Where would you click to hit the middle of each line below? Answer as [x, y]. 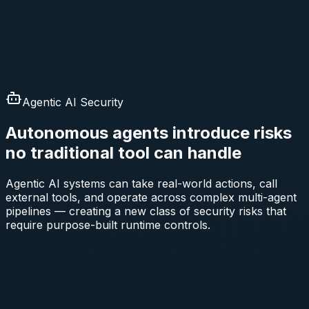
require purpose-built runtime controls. [108, 225]
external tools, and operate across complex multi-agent [151, 197]
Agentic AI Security [73, 102]
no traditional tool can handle [123, 152]
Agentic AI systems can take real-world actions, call [141, 183]
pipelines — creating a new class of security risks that [146, 211]
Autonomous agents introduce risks [149, 132]
